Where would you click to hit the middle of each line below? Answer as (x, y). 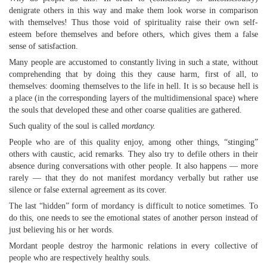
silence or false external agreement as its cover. (88, 190)
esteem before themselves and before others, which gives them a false (133, 34)
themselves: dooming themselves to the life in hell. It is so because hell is (133, 86)
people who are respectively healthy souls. (80, 258)
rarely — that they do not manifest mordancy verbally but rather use (133, 178)
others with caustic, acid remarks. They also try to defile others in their (133, 154)
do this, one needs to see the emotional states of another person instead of (133, 218)
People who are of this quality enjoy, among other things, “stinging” (133, 142)
